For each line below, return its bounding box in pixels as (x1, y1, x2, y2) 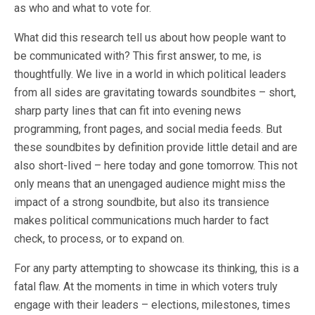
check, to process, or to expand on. (14, 232, 184, 245)
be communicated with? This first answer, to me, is (14, 49, 262, 63)
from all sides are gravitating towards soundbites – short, (14, 86, 296, 99)
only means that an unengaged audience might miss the (14, 177, 285, 191)
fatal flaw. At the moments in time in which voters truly (14, 280, 278, 293)
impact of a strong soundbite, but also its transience (14, 195, 269, 209)
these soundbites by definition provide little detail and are (14, 141, 297, 154)
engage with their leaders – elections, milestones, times (14, 298, 290, 311)
